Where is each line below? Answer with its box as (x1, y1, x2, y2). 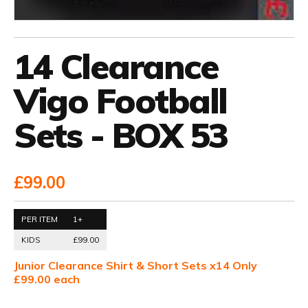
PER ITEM (21, 214, 58, 225)
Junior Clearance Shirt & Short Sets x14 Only (14, 258, 257, 273)
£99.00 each (14, 272, 80, 287)
